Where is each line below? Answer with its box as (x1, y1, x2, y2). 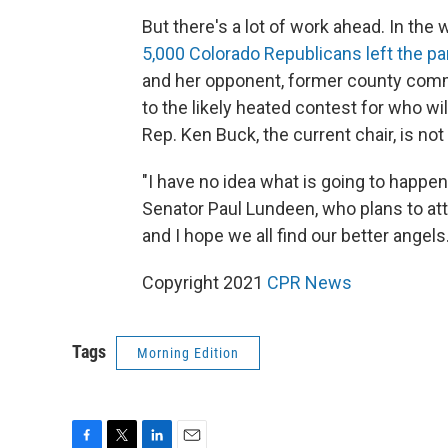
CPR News (267, 272, 352, 294)
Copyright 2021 (142, 272, 267, 294)
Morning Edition (137, 345, 239, 362)
